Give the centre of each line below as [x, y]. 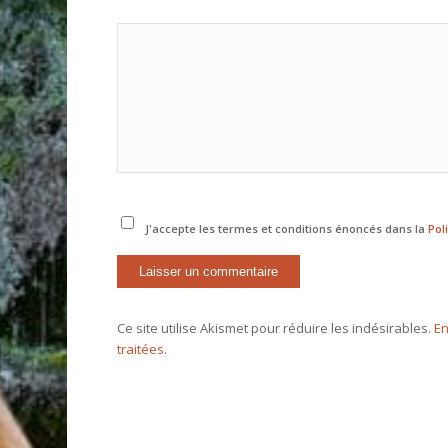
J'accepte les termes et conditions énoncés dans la [286, 229]
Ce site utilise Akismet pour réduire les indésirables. [276, 328]
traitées [141, 349]
